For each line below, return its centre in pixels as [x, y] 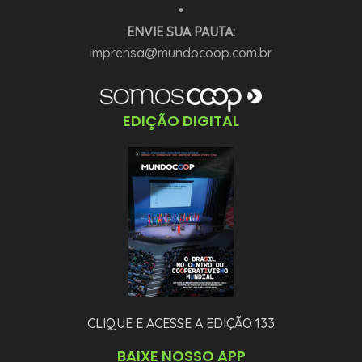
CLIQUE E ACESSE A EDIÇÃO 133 [181, 324]
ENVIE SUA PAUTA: [181, 32]
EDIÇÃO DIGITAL [181, 120]
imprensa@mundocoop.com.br [181, 53]
